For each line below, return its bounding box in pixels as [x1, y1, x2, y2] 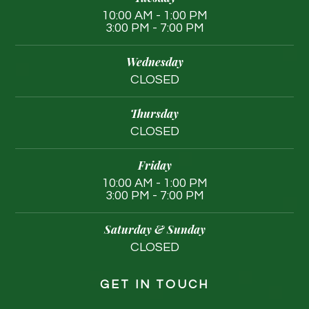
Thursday [130, 106, 179, 121]
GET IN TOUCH [100, 279, 209, 292]
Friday [137, 157, 172, 173]
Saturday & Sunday [103, 221, 206, 237]
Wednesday [126, 54, 183, 70]
